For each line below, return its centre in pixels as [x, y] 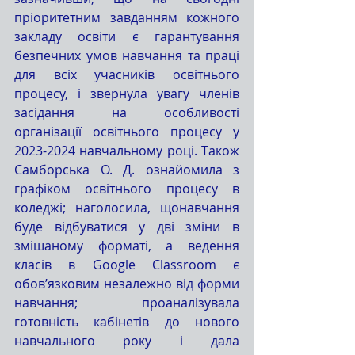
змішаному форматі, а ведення [127, 246]
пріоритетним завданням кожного [127, 17]
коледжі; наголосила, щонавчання [127, 208]
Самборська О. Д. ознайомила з [127, 170]
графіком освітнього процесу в [127, 189]
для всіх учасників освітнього [127, 74]
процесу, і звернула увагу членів [127, 94]
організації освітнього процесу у [127, 132]
